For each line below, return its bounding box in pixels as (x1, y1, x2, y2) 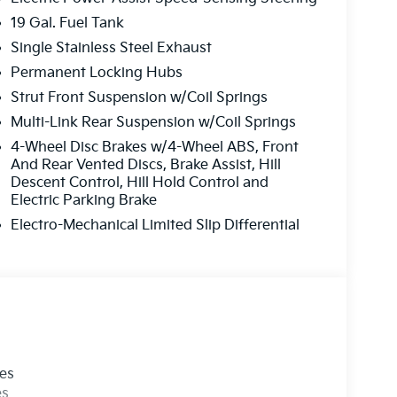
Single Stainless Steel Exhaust (10, 40, 212, 58)
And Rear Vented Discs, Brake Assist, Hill (10, 157, 281, 175)
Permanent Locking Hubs (10, 65, 183, 82)
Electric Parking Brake (10, 192, 157, 210)
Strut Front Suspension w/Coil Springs (10, 90, 268, 107)
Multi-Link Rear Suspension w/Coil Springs (10, 114, 296, 132)
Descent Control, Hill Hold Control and (10, 175, 269, 192)
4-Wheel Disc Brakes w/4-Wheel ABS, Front (10, 139, 299, 157)
